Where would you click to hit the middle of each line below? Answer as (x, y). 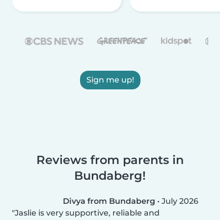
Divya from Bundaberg (109, 201)
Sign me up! (110, 80)
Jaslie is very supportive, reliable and (87, 213)
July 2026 (180, 201)
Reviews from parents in (110, 160)
